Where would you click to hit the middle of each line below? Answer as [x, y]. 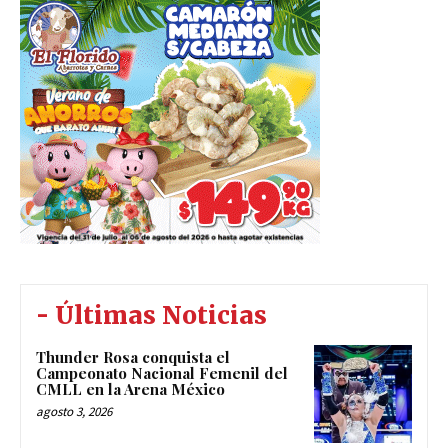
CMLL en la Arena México [130, 389]
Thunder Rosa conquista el [133, 357]
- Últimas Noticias [151, 316]
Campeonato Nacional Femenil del [162, 373]
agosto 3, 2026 [74, 412]
